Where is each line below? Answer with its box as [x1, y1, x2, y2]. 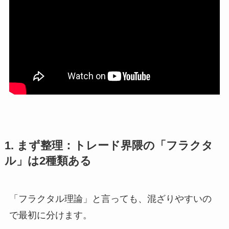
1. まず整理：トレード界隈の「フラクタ [4, 140, 213, 152]
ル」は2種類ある [4, 155, 91, 168]
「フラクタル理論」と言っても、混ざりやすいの [9, 194, 212, 204]
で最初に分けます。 [9, 210, 92, 221]
